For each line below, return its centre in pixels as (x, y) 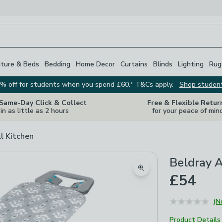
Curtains (134, 64)
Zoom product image (177, 174)
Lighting (191, 64)
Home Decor (95, 64)
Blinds (163, 64)
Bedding (57, 64)
